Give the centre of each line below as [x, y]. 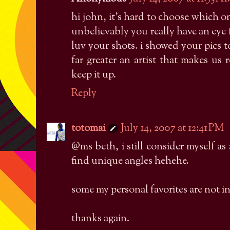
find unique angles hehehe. [130, 161]
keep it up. [94, 75]
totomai [88, 128]
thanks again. [100, 219]
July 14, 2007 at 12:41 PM [172, 128]
